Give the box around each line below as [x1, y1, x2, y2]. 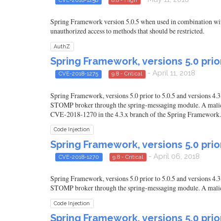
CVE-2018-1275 [58, 70, 98, 77]
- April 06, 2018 [147, 151, 200, 161]
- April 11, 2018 [146, 69, 195, 78]
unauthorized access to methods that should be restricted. [50, 26, 204, 36]
